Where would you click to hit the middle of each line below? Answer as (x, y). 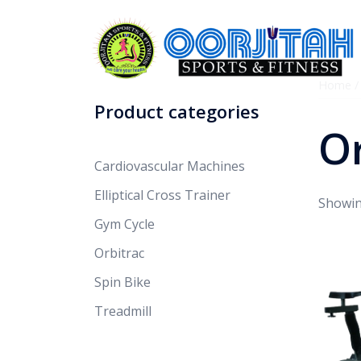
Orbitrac (119, 253)
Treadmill (123, 311)
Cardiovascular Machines (170, 166)
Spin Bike (122, 282)
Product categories (177, 111)
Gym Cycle (124, 224)
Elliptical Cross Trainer (162, 195)
